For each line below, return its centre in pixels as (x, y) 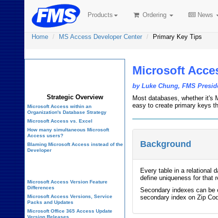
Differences (41, 188)
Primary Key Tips (177, 37)
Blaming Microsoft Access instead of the (75, 144)
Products (100, 15)
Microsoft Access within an (59, 106)
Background (166, 144)
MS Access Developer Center (100, 37)
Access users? (45, 136)
